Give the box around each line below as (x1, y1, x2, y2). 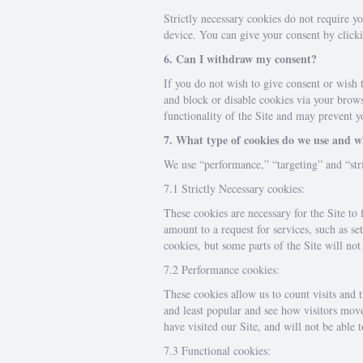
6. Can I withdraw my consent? (164, 50, 317, 67)
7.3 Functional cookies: (164, 343, 271, 358)
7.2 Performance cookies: (164, 262, 280, 277)
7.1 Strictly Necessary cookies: (164, 181, 305, 196)
